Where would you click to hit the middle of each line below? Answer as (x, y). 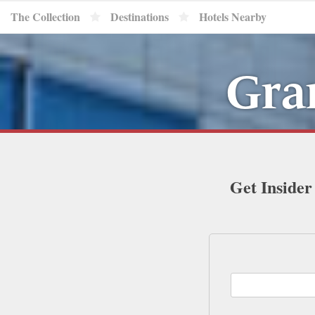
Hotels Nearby (233, 17)
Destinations (140, 17)
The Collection (45, 17)
